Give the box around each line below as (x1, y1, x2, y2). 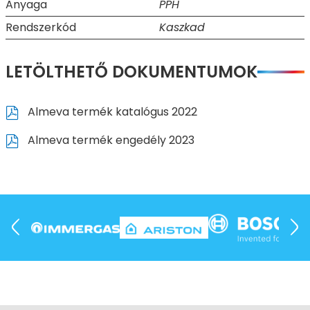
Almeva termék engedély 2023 (24, 132, 194, 149)
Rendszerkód (6, 19, 76, 35)
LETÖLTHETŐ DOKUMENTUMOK (6, 60, 257, 83)
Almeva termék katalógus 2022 (24, 104, 197, 120)
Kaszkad (159, 19, 205, 35)
